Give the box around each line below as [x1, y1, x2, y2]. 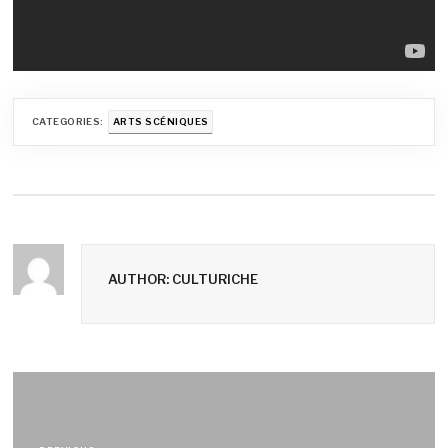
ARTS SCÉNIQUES [112, 116, 209, 128]
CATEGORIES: [31, 116, 104, 128]
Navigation [12, 368, 189, 416]
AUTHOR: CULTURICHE [107, 270, 258, 287]
